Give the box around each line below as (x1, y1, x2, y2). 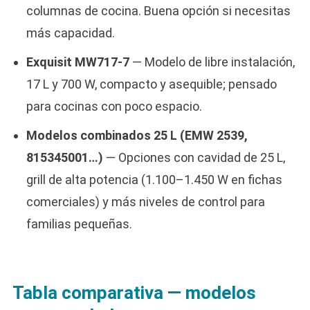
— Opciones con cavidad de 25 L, (102, 149, 285, 165)
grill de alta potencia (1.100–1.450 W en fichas (26, 172, 282, 187)
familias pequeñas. (26, 216, 132, 231)
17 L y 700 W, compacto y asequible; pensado (26, 76, 277, 91)
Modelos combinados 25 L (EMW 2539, (26, 127, 248, 143)
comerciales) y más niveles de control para (26, 194, 265, 209)
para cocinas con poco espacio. (26, 98, 202, 113)
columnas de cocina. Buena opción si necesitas (26, 3, 291, 18)
